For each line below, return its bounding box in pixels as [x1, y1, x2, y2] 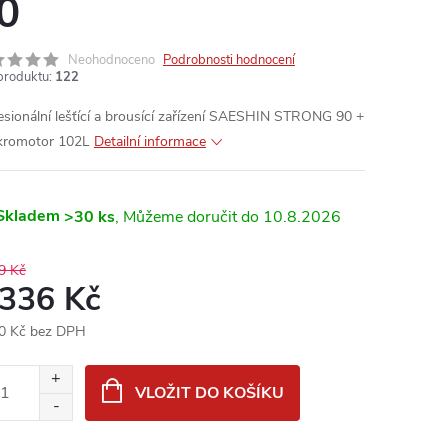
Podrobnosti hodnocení [163, 51, 295, 69]
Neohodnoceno [68, 51, 155, 69]
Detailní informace [94, 132, 206, 151]
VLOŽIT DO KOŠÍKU [134, 382, 284, 404]
